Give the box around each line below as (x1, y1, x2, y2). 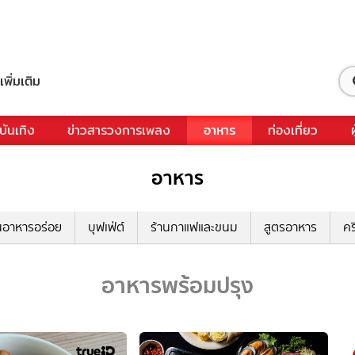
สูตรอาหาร (264, 217, 317, 236)
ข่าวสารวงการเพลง (67, 120, 171, 140)
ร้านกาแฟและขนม (151, 217, 238, 236)
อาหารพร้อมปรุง (101, 266, 254, 303)
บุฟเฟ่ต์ (88, 217, 124, 236)
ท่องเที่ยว (268, 120, 319, 140)
